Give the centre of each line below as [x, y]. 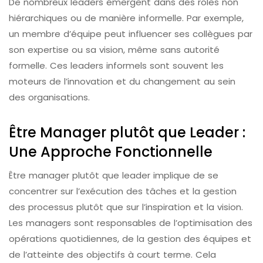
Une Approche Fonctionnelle [111, 152]
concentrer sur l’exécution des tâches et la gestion [123, 191]
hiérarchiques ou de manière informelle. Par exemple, [126, 18]
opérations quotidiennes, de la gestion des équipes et [130, 239]
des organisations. [49, 97]
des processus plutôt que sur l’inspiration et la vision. [126, 207]
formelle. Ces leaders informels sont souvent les [116, 66]
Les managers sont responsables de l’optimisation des [131, 223]
